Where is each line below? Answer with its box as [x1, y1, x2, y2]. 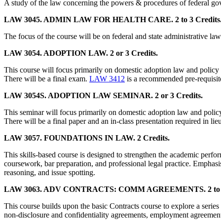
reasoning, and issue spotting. [4, 168, 95, 177]
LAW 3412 [89, 74, 125, 83]
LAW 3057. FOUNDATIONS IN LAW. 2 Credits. [4, 133, 170, 142]
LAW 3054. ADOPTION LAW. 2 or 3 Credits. [4, 48, 158, 57]
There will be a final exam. [4, 74, 89, 83]
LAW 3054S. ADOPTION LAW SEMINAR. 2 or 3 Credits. [4, 91, 203, 100]
